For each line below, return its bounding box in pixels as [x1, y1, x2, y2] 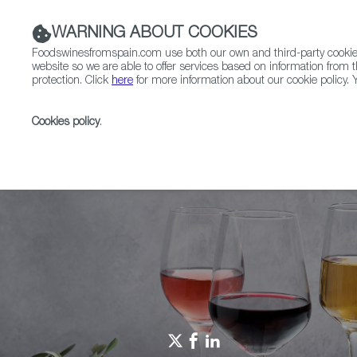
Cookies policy [32, 117, 100, 128]
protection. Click [32, 76, 112, 87]
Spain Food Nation [123, 139, 211, 150]
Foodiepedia [234, 139, 292, 150]
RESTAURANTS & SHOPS [104, 101, 227, 112]
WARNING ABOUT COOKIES [52, 25, 257, 42]
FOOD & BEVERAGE [251, 101, 349, 112]
